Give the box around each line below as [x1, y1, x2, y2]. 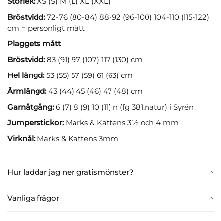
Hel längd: [7, 70, 44, 80]
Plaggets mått [7, 38, 61, 48]
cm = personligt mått [7, 23, 85, 33]
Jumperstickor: [7, 117, 64, 127]
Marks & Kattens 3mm [35, 133, 118, 143]
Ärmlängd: [7, 86, 46, 96]
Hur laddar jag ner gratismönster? [7, 167, 134, 177]
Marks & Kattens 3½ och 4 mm [64, 117, 179, 127]
